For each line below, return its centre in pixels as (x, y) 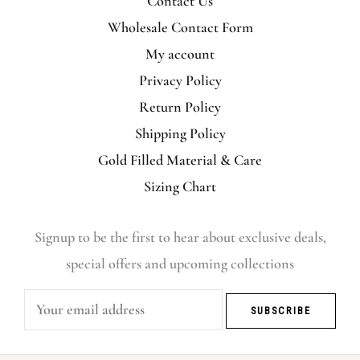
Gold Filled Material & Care (180, 160)
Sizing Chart (180, 187)
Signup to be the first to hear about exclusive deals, (180, 237)
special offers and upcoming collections (180, 264)
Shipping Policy (180, 134)
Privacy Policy (180, 81)
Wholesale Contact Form (180, 28)
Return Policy (180, 107)
